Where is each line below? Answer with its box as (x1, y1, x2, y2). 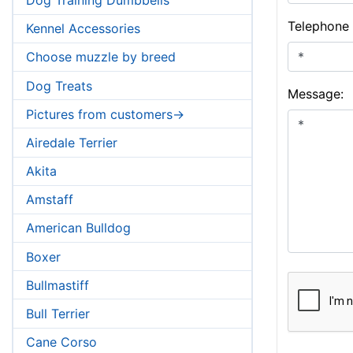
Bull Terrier (26, 306, 90, 322)
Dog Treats (26, 77, 92, 94)
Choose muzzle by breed (26, 49, 176, 65)
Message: (287, 86, 344, 102)
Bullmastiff (26, 277, 89, 293)
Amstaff (26, 191, 73, 208)
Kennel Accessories (26, 20, 140, 37)
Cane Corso (26, 334, 97, 351)
